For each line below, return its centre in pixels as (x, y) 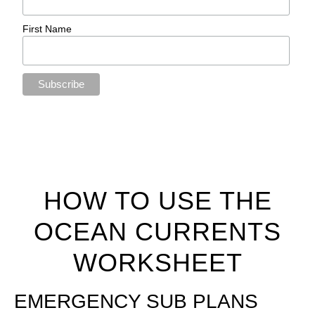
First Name (47, 28)
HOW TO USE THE (157, 201)
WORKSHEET (157, 263)
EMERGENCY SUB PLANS (136, 302)
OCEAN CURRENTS (157, 232)
